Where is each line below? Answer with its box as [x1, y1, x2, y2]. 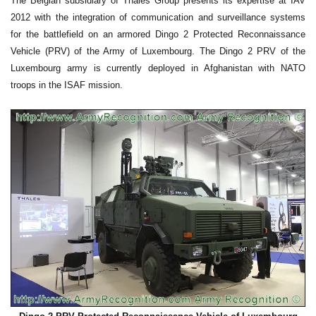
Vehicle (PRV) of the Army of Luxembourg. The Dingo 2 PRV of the [11, 46, 305, 57]
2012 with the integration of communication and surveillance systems [11, 12, 305, 23]
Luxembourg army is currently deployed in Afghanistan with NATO [11, 63, 305, 74]
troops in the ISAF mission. [11, 80, 123, 91]
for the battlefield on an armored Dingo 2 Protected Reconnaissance [11, 29, 305, 40]
